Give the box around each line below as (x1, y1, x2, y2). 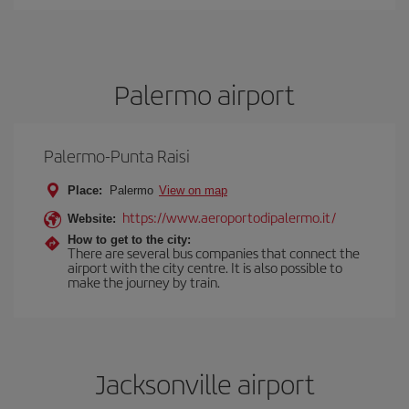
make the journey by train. (68, 272, 220, 291)
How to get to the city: (68, 233, 191, 246)
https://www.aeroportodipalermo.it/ (122, 207, 336, 226)
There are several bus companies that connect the (68, 243, 360, 262)
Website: (68, 212, 116, 225)
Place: (68, 184, 102, 197)
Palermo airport (114, 75, 295, 113)
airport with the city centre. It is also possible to (68, 257, 342, 277)
